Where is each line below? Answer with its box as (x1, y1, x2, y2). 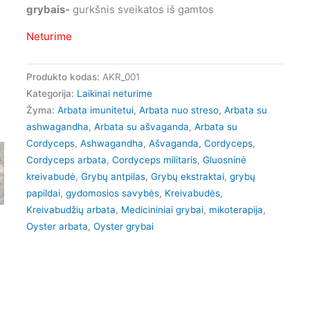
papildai (26, 188, 61, 199)
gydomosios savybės (66, 188, 160, 199)
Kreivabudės (165, 188, 221, 199)
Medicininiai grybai (121, 204, 204, 216)
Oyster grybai (93, 221, 154, 232)
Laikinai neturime (77, 88, 153, 100)
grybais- (26, 3, 71, 17)
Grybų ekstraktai (151, 171, 225, 183)
